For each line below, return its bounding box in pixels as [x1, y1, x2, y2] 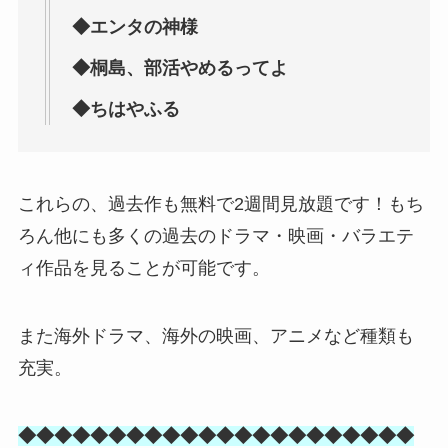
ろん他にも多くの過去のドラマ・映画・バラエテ [17, 225, 414, 246]
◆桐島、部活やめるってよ [71, 58, 288, 79]
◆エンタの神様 [71, 17, 198, 38]
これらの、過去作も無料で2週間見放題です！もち [17, 193, 424, 214]
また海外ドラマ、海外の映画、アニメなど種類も [17, 325, 414, 346]
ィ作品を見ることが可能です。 [17, 257, 270, 278]
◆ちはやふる [71, 99, 180, 120]
